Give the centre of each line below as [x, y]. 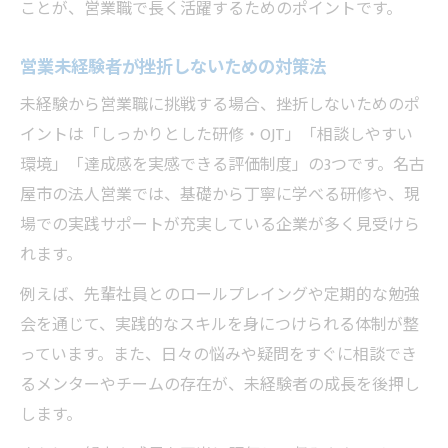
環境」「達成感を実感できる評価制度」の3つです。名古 [222, 165]
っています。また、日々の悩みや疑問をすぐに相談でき [218, 355]
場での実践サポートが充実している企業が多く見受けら [220, 225]
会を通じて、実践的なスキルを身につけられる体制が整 [219, 325]
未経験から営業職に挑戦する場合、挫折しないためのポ [220, 105]
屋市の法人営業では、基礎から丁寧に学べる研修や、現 [220, 195]
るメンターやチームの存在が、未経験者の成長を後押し [220, 385]
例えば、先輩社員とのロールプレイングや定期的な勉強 [220, 295]
